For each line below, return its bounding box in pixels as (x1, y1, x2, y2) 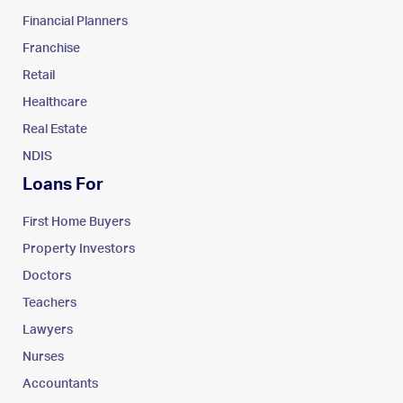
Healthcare (22, 95, 87, 109)
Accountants (22, 377, 98, 390)
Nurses (22, 350, 64, 363)
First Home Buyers (22, 215, 130, 228)
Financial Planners (22, 14, 128, 28)
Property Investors (22, 242, 135, 255)
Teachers (22, 296, 76, 309)
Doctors (22, 269, 71, 282)
